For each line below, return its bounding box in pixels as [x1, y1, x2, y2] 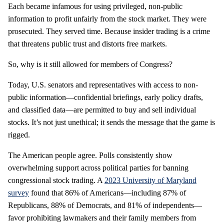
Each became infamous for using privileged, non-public [8, 1, 182, 10]
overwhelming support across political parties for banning [8, 163, 188, 172]
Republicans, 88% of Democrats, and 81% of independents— [8, 200, 202, 209]
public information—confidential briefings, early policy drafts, [8, 92, 203, 101]
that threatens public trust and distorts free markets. [8, 39, 167, 48]
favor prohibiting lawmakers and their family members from [8, 213, 196, 222]
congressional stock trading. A [8, 175, 104, 184]
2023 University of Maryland [104, 175, 196, 184]
